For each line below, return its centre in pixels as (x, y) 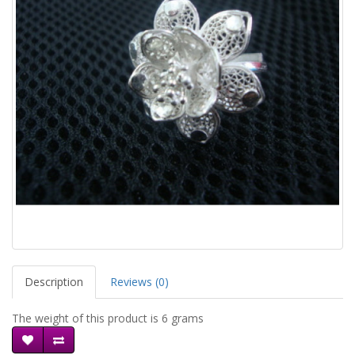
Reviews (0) (139, 282)
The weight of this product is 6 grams (108, 318)
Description (54, 282)
